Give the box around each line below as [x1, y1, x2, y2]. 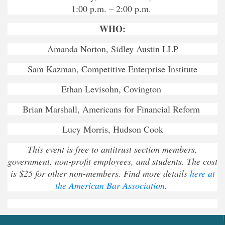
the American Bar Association [55, 179, 165, 192]
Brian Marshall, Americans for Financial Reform [22, 103, 203, 116]
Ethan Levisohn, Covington [61, 83, 164, 95]
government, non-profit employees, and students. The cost [8, 155, 217, 168]
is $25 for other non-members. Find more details [10, 167, 190, 180]
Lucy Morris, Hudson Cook [62, 123, 163, 136]
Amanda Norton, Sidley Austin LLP [47, 43, 178, 55]
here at [189, 167, 215, 180]
